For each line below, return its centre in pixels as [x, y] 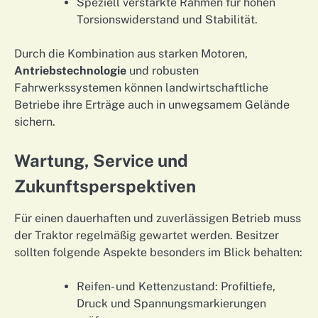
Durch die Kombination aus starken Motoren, [131, 53]
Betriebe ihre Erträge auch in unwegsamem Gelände [152, 104]
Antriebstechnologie [70, 70]
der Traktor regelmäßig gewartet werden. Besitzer [147, 236]
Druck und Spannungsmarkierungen [171, 304]
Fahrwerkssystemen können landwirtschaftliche [141, 87]
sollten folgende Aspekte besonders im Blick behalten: [158, 253]
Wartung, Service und [101, 161]
